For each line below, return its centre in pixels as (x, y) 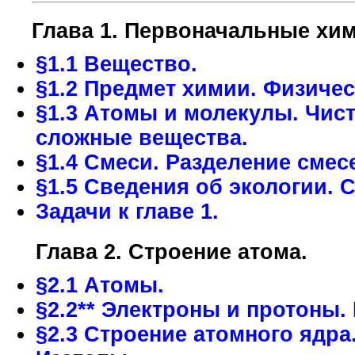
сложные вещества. (142, 138)
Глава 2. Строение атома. (172, 252)
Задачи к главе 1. (127, 212)
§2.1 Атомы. (100, 285)
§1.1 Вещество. (116, 64)
